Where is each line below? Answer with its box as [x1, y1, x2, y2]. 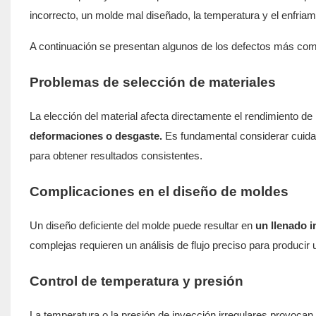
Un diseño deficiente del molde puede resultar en [29, 219, 253, 231]
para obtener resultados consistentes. [29, 149, 202, 162]
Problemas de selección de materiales [29, 74, 276, 90]
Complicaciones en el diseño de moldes [29, 183, 288, 199]
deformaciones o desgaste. [29, 129, 162, 142]
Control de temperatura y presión [29, 273, 243, 288]
